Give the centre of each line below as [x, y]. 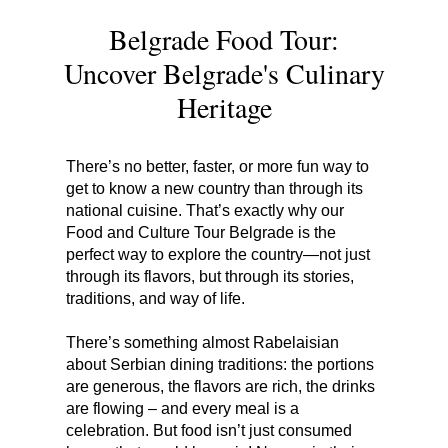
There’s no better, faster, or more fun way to [217, 166]
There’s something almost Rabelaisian [202, 342]
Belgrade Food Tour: [224, 38]
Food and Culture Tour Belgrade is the [201, 232]
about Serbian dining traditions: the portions [220, 364]
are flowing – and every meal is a [182, 408]
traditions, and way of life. [155, 298]
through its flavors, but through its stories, [210, 276]
